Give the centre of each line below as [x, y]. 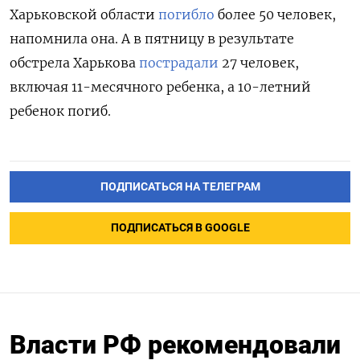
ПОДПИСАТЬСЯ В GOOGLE [180, 228]
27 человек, [259, 62]
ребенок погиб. [60, 110]
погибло [186, 14]
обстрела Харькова [74, 62]
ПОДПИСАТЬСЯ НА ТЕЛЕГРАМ [180, 186]
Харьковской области [84, 14]
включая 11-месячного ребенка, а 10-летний [160, 86]
